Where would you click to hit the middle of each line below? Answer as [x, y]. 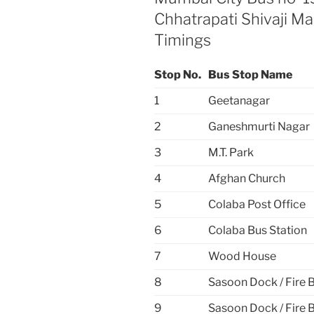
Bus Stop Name [250, 74]
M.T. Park [231, 152]
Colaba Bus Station [258, 230]
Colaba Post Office [257, 204]
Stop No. [178, 74]
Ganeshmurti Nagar [259, 126]
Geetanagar [239, 100]
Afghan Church [247, 178]
